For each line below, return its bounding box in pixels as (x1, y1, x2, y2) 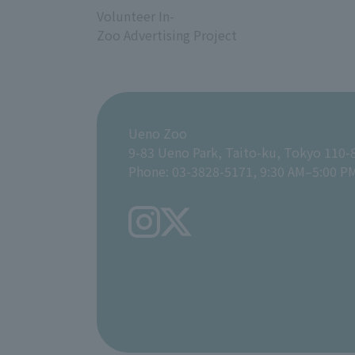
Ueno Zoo (128, 123, 187, 143)
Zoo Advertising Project (97, 25, 237, 44)
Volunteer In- (97, 6, 174, 25)
